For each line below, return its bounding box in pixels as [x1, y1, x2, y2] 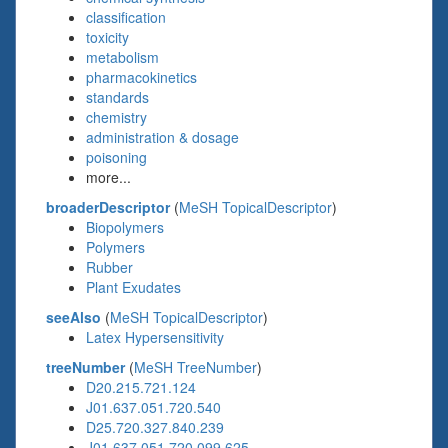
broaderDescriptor [46, 197, 170, 217]
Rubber [86, 257, 133, 277]
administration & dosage [86, 127, 239, 147]
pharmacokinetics [86, 67, 197, 87]
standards [86, 87, 149, 107]
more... [86, 167, 131, 187]
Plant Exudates [86, 277, 181, 297]
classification [86, 7, 166, 27]
